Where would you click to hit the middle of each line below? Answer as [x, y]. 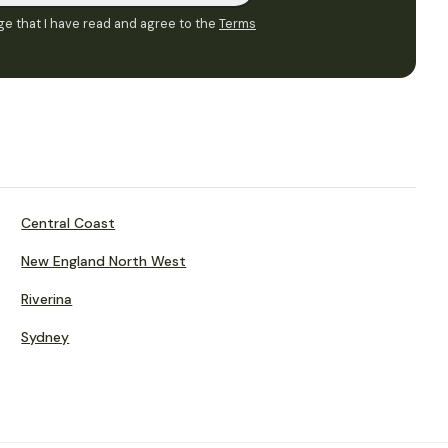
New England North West [104, 261]
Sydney [45, 337]
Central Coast [68, 223]
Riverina [47, 299]
